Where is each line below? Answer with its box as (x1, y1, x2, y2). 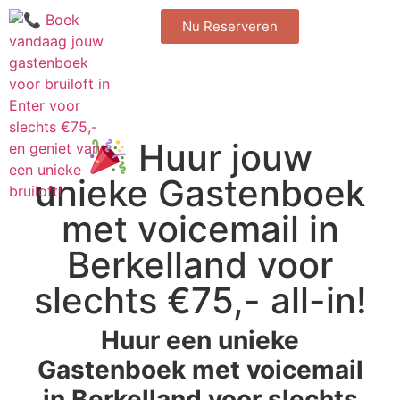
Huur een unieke (101, 325, 299, 355)
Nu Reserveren (182, 18, 279, 35)
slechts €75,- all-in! (33, 279, 367, 322)
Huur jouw (128, 136, 312, 179)
